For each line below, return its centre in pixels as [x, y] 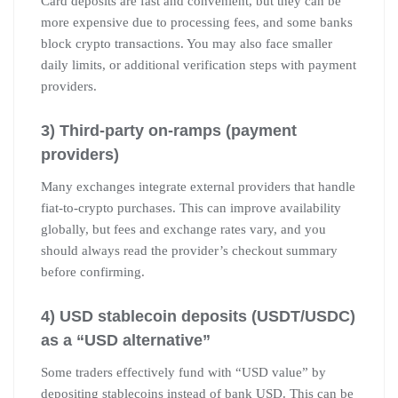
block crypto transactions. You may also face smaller [187, 43]
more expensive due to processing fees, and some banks [197, 22]
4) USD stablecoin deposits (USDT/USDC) [198, 316]
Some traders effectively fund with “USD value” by [183, 372]
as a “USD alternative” [126, 340]
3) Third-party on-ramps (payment [169, 130]
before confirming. [93, 271]
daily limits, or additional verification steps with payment [199, 64]
